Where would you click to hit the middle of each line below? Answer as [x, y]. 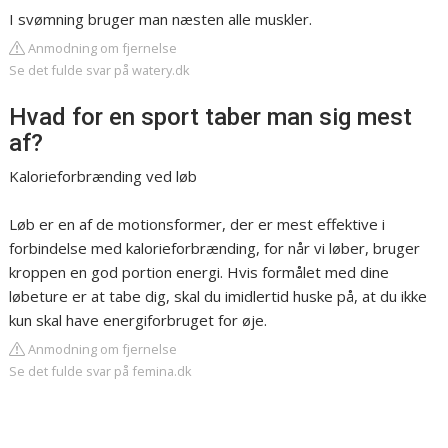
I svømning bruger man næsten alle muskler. [161, 19]
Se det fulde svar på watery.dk [100, 70]
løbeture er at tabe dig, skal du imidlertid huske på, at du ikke [218, 296]
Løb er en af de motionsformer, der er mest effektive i [197, 224]
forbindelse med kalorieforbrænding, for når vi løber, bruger [215, 248]
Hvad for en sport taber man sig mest [211, 117]
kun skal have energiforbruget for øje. [138, 320]
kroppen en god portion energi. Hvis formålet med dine [199, 272]
